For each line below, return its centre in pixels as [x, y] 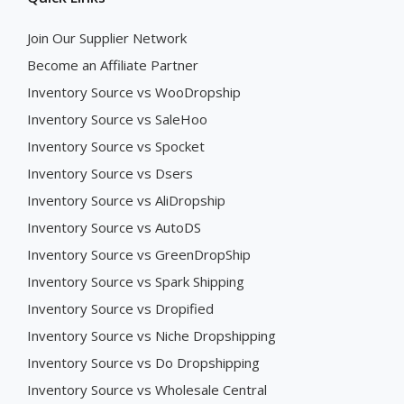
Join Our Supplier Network [107, 37]
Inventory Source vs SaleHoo [117, 119]
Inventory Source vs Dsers [110, 173]
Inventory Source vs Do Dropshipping [143, 362]
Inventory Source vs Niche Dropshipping [151, 335]
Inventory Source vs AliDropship [126, 200]
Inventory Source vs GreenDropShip [139, 254]
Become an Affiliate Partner [113, 64]
